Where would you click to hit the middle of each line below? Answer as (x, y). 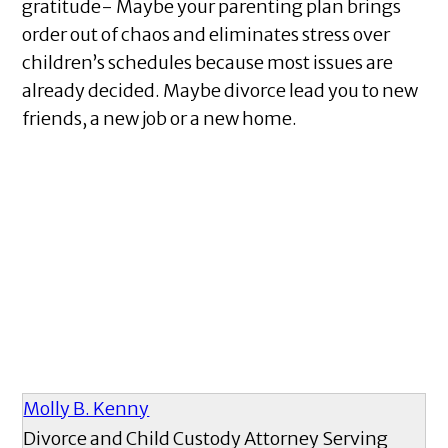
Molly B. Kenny (86, 409)
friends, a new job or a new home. (163, 119)
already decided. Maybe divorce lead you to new (220, 91)
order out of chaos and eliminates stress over (206, 35)
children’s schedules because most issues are (208, 63)
